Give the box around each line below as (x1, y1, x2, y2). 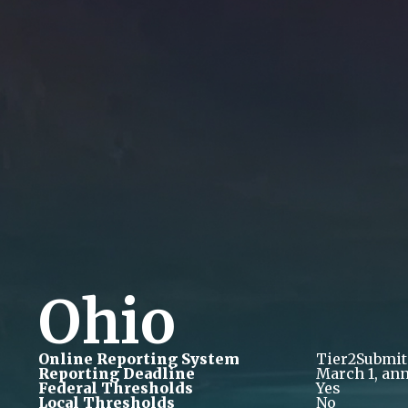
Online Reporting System (38, 350, 240, 369)
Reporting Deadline (38, 364, 195, 383)
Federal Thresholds (38, 379, 193, 398)
